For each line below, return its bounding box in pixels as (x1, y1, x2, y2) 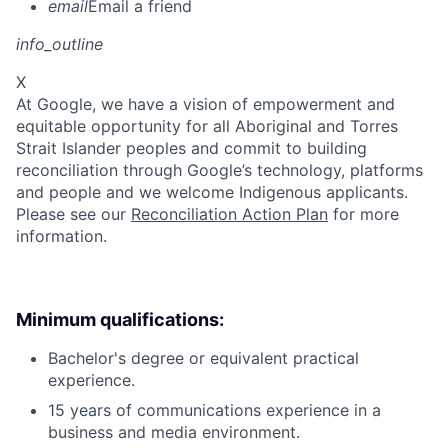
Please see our (16, 204, 131, 225)
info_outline (16, 34, 103, 55)
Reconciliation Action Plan (131, 204, 328, 225)
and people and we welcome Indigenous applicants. (16, 182, 408, 203)
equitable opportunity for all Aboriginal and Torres (16, 116, 398, 137)
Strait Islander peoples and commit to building (16, 138, 367, 159)
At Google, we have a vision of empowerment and (16, 94, 395, 115)
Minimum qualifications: (16, 309, 224, 331)
